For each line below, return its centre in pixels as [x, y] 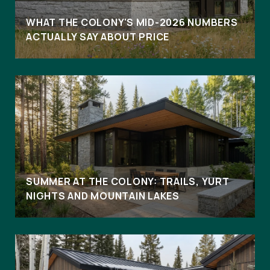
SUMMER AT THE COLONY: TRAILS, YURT [128, 181]
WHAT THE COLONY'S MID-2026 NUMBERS [132, 22]
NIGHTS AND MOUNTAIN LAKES [103, 196]
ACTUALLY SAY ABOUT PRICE [98, 36]
